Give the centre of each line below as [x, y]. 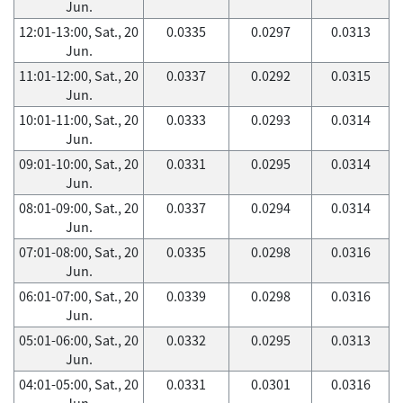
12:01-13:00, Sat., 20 [79, 31]
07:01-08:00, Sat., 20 [79, 252]
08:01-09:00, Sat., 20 [79, 208]
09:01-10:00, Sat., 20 [79, 164]
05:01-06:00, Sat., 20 [79, 340]
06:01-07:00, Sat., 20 [79, 296]
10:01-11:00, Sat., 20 [79, 120]
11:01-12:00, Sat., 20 [79, 76]
